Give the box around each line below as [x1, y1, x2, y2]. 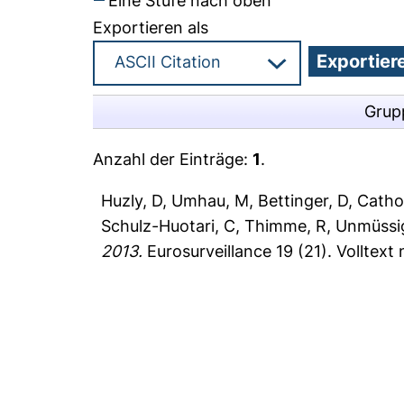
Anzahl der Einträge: [93, 150, 253, 169]
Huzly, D [101, 191, 163, 210]
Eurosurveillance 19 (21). [142, 242, 337, 261]
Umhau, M [171, 191, 250, 210]
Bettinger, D [258, 191, 349, 210]
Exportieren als [93, 18, 209, 37]
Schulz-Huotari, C [101, 216, 236, 235]
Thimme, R [244, 216, 327, 235]
